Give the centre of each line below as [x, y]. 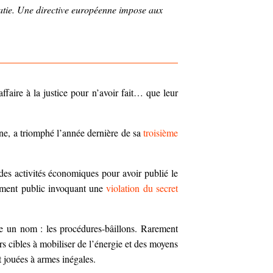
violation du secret [142, 188]
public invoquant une [64, 188]
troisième [161, 133]
